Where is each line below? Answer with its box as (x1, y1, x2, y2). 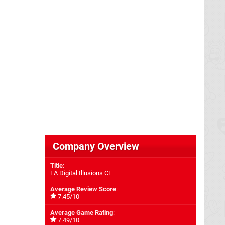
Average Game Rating (50, 209, 113, 216)
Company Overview (53, 140, 139, 152)
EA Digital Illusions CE (50, 169, 112, 177)
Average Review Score (50, 185, 116, 193)
